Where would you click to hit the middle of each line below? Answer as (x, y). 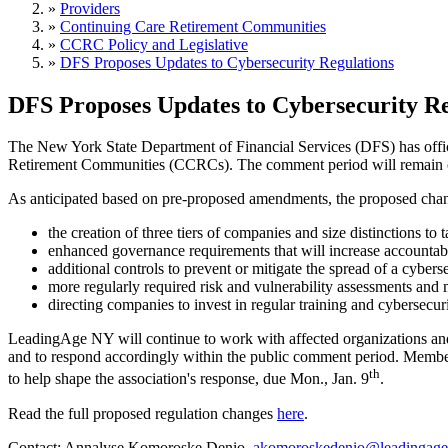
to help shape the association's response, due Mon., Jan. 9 (188, 379)
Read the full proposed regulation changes (142, 413)
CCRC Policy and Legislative (154, 44)
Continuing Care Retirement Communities (193, 26)
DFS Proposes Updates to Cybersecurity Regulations (227, 62)
